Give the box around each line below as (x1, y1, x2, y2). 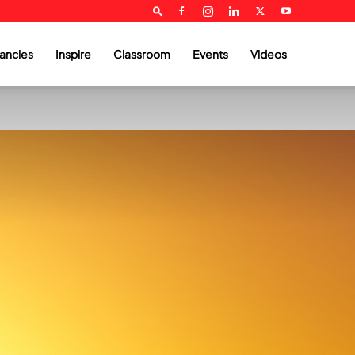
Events (193, 47, 228, 61)
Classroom (113, 47, 170, 61)
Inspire (55, 47, 91, 61)
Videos (250, 47, 287, 61)
